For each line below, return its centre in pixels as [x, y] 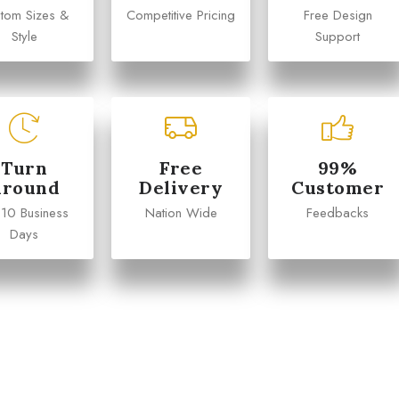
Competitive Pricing [181, 15]
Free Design [338, 15]
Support [338, 37]
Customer [338, 187]
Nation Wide [181, 213]
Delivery [181, 187]
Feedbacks [338, 213]
